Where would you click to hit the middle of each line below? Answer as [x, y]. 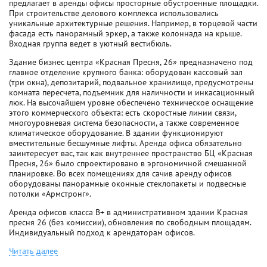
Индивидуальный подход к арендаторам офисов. [102, 232]
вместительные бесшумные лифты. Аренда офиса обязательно [125, 143]
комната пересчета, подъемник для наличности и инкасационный [132, 92]
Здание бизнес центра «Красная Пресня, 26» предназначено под [131, 62]
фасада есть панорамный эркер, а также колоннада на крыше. [125, 33]
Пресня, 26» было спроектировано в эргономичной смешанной [128, 163]
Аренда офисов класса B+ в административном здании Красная [128, 212]
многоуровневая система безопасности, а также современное [124, 123]
